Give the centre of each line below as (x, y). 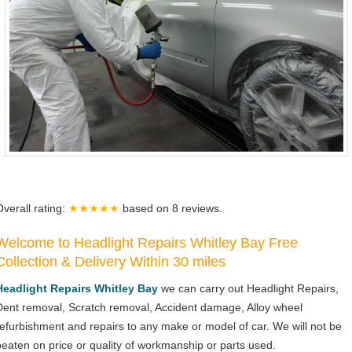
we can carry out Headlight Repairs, (248, 288)
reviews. (202, 208)
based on (147, 208)
